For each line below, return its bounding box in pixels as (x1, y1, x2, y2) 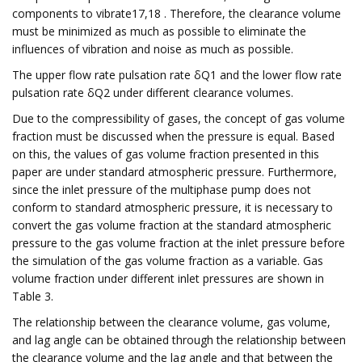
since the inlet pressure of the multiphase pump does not (12, 182, 311, 197)
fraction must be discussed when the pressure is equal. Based (12, 128, 335, 144)
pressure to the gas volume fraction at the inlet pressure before (12, 235, 345, 250)
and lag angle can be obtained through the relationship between (12, 332, 346, 347)
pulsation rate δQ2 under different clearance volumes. (12, 85, 293, 100)
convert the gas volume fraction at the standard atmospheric (12, 217, 331, 233)
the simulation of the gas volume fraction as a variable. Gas (12, 253, 323, 268)
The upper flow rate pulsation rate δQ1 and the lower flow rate (12, 67, 342, 82)
